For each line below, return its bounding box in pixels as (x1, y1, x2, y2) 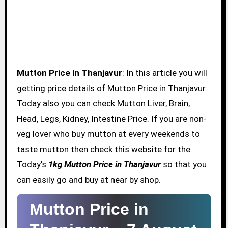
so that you (160, 159, 207, 170)
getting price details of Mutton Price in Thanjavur (16, 83, 206, 94)
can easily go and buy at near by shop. (16, 175, 161, 185)
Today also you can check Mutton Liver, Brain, (16, 98, 190, 109)
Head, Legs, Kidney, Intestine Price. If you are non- (16, 113, 207, 124)
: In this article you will (122, 68, 207, 78)
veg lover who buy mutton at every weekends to (16, 129, 200, 139)
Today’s (16, 159, 48, 170)
